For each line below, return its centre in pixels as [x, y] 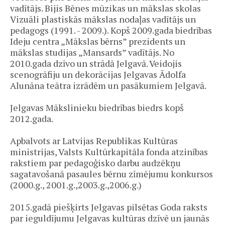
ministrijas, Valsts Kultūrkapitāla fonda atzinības [109, 151]
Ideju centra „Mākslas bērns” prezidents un [98, 41]
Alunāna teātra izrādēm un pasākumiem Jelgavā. [108, 85]
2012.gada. [32, 118]
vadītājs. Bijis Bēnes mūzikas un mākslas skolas [105, 8]
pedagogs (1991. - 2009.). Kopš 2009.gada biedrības [111, 30]
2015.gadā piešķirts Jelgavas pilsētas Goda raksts [109, 207]
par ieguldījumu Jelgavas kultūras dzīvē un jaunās [110, 218]
